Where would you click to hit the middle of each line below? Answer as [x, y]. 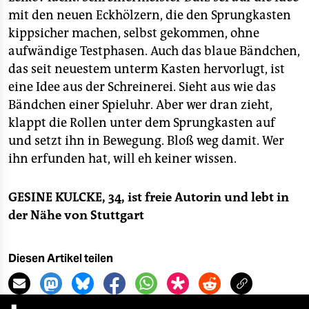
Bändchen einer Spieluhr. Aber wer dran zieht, [140, 105]
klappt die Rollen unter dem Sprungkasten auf [142, 123]
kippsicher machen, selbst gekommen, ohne [134, 33]
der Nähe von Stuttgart [76, 215]
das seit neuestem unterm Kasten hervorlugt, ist [147, 69]
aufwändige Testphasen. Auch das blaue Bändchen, [154, 51]
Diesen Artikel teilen [61, 258]
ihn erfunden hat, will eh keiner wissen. [122, 159]
